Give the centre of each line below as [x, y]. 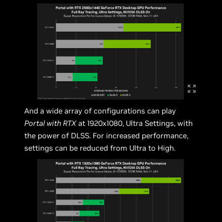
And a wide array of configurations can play [100, 111]
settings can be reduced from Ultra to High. [100, 148]
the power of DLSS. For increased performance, [107, 136]
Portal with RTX [51, 123]
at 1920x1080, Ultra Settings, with [135, 123]
